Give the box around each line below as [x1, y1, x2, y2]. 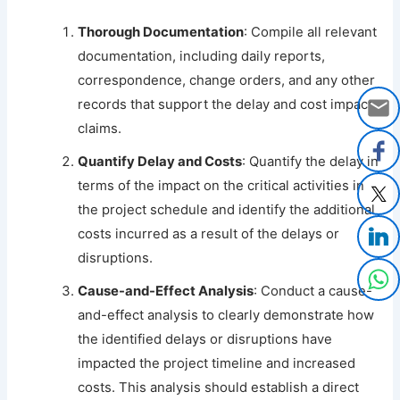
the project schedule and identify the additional [78, 201, 376, 218]
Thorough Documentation [78, 23, 245, 40]
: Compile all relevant [244, 23, 378, 40]
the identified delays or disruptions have [78, 330, 333, 347]
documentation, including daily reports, [78, 47, 326, 64]
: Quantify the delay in [242, 153, 379, 170]
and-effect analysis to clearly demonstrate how [78, 306, 375, 323]
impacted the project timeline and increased [78, 354, 356, 371]
